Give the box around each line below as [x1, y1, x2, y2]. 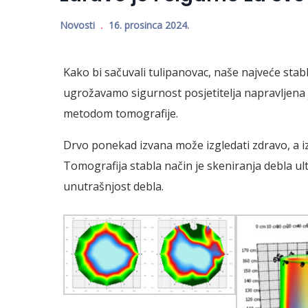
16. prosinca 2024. [109, 18, 189, 32]
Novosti [60, 18, 95, 32]
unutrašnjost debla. [63, 178, 164, 194]
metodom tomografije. [63, 105, 178, 121]
